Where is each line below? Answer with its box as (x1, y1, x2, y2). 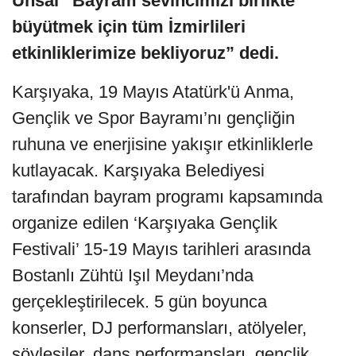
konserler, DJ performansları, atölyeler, (12, 317, 307, 338)
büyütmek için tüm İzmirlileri (12, 16, 246, 37)
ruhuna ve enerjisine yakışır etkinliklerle (12, 133, 313, 154)
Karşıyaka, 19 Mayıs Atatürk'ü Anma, (12, 81, 294, 102)
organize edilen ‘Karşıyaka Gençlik (12, 212, 277, 233)
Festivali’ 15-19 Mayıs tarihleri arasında (12, 238, 311, 259)
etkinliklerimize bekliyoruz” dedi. (12, 42, 279, 63)
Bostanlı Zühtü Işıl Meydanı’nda (12, 265, 253, 285)
